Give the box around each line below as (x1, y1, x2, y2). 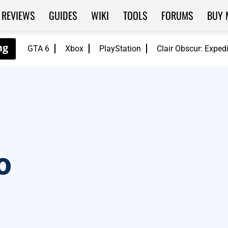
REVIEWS (1, 8, 35, 23)
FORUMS (161, 8, 193, 23)
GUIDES (48, 8, 77, 23)
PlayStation (99, 44, 141, 53)
